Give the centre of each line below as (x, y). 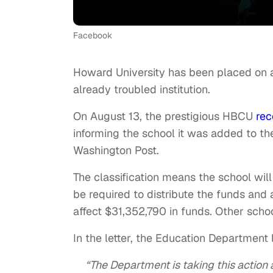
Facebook (93, 36)
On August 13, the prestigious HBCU (165, 116)
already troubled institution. (142, 90)
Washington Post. (116, 151)
